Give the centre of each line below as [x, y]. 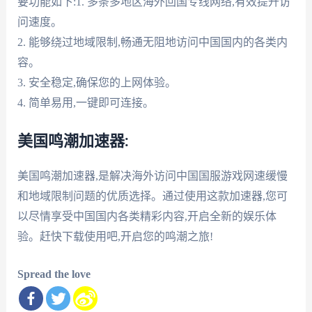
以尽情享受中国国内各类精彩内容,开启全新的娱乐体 [147, 216]
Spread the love [54, 274]
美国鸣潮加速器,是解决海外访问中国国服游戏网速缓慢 [152, 175]
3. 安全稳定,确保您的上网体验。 [96, 82]
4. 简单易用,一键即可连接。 [85, 102]
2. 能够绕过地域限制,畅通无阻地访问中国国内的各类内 [152, 42]
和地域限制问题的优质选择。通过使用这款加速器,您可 [152, 196]
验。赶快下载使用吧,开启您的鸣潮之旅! [115, 236]
